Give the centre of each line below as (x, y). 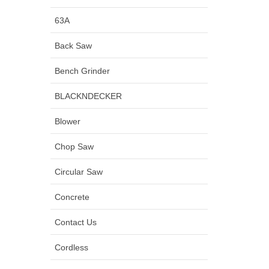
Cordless (71, 247)
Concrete (72, 197)
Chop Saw (74, 146)
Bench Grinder (82, 71)
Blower (67, 121)
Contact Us (75, 222)
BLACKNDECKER (88, 96)
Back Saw (73, 45)
